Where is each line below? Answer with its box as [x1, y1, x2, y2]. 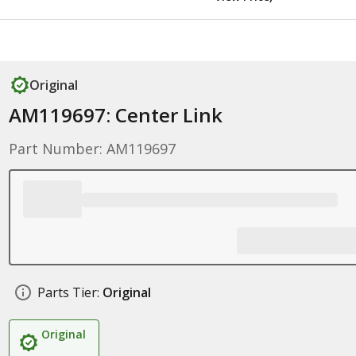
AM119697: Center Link [8, 102, 222, 128]
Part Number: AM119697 [8, 139, 176, 158]
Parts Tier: [37, 284, 99, 301]
